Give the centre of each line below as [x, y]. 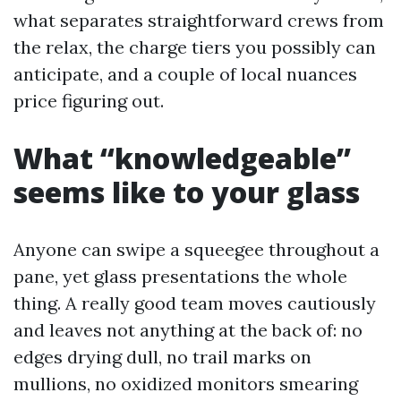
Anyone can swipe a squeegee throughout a [196, 250]
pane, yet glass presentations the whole [180, 277]
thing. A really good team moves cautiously [195, 303]
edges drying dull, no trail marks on [162, 357]
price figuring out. [89, 101]
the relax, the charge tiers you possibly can [195, 47]
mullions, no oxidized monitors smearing [186, 384]
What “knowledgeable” [182, 158]
